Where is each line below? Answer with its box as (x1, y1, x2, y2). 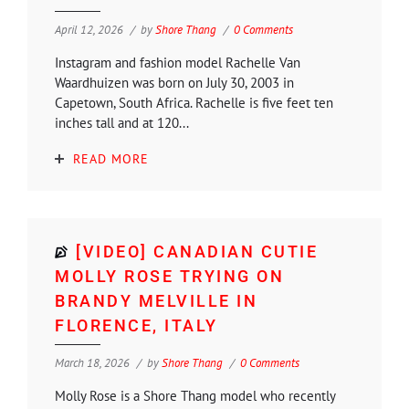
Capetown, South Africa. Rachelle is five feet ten (55, 93, 333, 111)
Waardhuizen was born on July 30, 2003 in (55, 73, 294, 91)
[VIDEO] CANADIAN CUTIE (76, 241, 318, 261)
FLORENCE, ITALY (55, 315, 218, 335)
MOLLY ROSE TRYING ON (55, 266, 284, 286)
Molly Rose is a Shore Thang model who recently (55, 386, 335, 404)
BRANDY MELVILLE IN (55, 290, 257, 310)
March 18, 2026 (55, 354, 130, 371)
